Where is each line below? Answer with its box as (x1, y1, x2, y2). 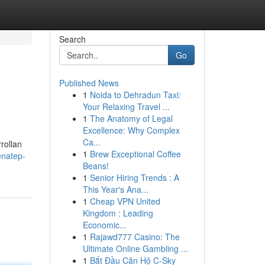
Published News (59, 77, 119, 89)
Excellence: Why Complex (82, 124, 180, 136)
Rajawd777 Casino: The (89, 231, 180, 243)
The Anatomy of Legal (89, 112, 173, 124)
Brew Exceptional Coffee (89, 148, 181, 160)
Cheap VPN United (89, 195, 160, 207)
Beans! (82, 160, 109, 172)
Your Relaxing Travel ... (82, 101, 170, 112)
